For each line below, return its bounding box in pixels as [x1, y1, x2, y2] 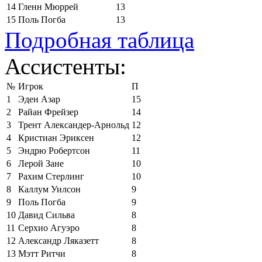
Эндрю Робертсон [18, 145, 90, 156]
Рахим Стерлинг [18, 171, 84, 181]
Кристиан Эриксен [18, 132, 94, 143]
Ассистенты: [5, 53, 126, 79]
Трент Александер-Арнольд [18, 119, 129, 130]
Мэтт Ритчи [18, 248, 65, 258]
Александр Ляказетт [18, 235, 99, 246]
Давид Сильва [18, 209, 75, 220]
